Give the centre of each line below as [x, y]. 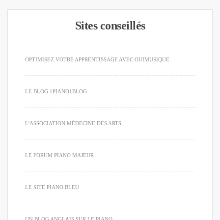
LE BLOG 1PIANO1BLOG [56, 91]
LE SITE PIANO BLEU [52, 187]
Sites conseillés [110, 25]
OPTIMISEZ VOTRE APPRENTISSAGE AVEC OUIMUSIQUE [97, 59]
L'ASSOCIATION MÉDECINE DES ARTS [73, 123]
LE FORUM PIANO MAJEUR [59, 155]
